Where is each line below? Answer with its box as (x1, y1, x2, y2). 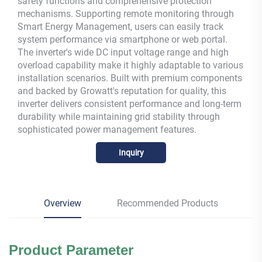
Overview (44, 197, 82, 209)
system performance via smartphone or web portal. (18, 33, 227, 45)
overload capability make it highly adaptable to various (18, 59, 243, 71)
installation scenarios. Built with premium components (18, 72, 242, 84)
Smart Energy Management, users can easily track (18, 20, 223, 32)
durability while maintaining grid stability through (18, 111, 220, 122)
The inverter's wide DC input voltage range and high (18, 46, 229, 58)
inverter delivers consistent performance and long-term (18, 98, 242, 109)
